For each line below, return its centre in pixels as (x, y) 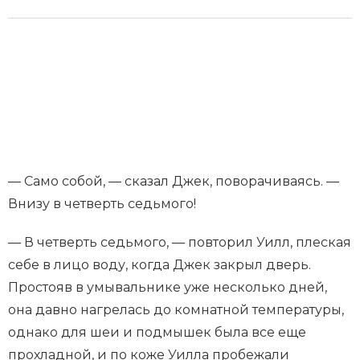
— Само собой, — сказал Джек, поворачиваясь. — (174, 182)
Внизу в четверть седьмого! (102, 204)
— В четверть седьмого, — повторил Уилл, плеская (180, 243)
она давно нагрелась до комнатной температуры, (176, 310)
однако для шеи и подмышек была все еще (157, 333)
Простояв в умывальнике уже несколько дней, (168, 288)
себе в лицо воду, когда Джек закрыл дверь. (160, 265)
